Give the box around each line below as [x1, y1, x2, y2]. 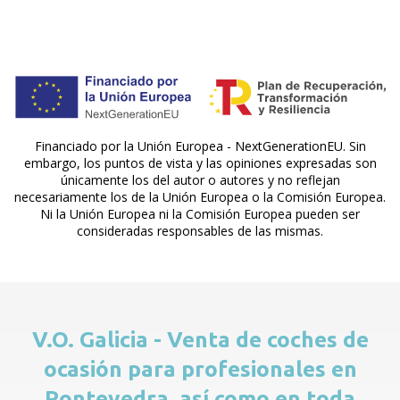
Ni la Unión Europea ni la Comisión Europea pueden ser [40, 204, 360, 222]
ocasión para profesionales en [43, 355, 357, 381]
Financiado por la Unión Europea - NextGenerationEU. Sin [34, 137, 366, 154]
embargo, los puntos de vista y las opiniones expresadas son [23, 154, 377, 171]
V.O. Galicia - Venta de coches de [31, 326, 369, 352]
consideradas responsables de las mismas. [77, 221, 323, 239]
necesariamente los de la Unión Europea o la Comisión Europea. [14, 187, 386, 205]
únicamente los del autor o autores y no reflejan [60, 171, 340, 188]
